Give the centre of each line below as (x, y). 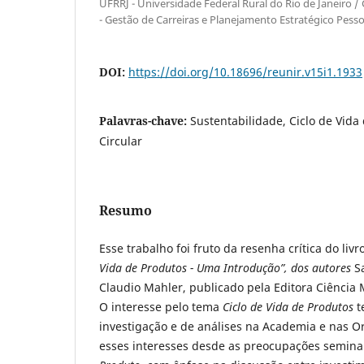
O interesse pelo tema (161, 306)
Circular (121, 141)
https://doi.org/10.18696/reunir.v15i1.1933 (245, 71)
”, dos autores (317, 267)
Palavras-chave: (145, 120)
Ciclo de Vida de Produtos (288, 306)
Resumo (126, 210)
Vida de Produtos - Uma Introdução (190, 267)
